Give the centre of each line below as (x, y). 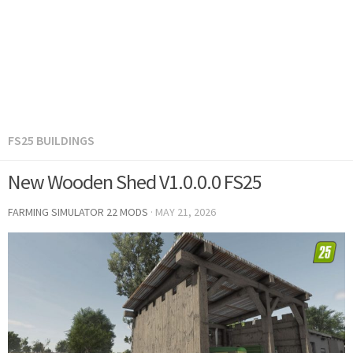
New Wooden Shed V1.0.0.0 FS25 (135, 182)
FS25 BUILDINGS (51, 140)
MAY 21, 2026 (186, 212)
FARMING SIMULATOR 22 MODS (78, 212)
